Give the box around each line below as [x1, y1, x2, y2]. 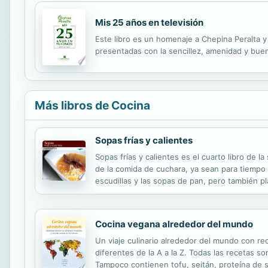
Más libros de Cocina [35, 98, 150, 112]
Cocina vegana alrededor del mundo [95, 218, 253, 230]
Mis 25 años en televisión [95, 16, 203, 28]
